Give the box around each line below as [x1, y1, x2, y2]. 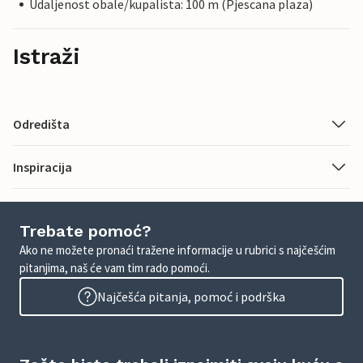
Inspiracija [13, 159, 72, 176]
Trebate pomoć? [19, 221, 152, 241]
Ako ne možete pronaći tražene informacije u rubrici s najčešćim [19, 242, 335, 258]
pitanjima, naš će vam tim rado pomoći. [19, 260, 210, 276]
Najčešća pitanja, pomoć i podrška [97, 288, 285, 305]
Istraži [13, 44, 80, 70]
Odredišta [13, 116, 70, 133]
